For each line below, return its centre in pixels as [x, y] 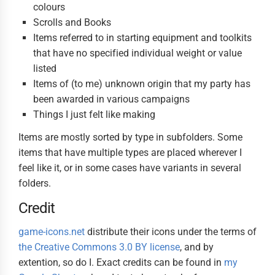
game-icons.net [52, 232]
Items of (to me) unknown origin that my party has [142, 84]
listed [45, 68]
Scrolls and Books [72, 22]
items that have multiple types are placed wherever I [130, 153]
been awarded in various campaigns [111, 99]
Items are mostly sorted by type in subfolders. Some [130, 137]
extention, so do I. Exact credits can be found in [121, 262]
